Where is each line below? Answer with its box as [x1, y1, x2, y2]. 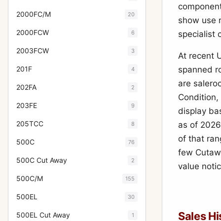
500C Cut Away [16, 156, 67, 164]
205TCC [16, 119, 43, 128]
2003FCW [16, 46, 49, 55]
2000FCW [16, 28, 49, 37]
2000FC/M [16, 10, 51, 18]
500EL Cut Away [16, 211, 70, 219]
